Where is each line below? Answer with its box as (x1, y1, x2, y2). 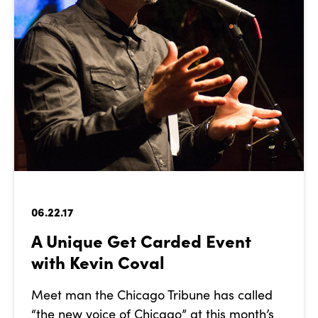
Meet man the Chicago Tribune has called (31, 286, 273, 304)
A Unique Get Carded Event (31, 229, 251, 253)
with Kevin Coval (31, 250, 165, 274)
